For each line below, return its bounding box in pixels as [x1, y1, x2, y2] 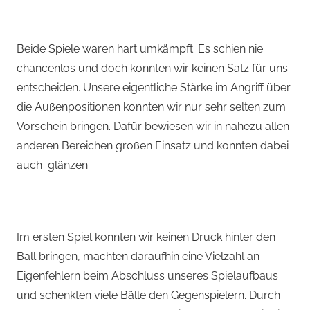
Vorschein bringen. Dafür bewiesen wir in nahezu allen [17, 120, 289, 134]
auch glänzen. [17, 158, 90, 172]
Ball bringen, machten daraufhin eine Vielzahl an [17, 250, 259, 264]
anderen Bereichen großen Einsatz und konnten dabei [17, 139, 289, 153]
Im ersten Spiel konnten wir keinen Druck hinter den [17, 230, 275, 244]
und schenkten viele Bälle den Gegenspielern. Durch [17, 289, 280, 302]
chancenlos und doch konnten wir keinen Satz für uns [17, 62, 288, 75]
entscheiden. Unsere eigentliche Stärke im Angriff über [17, 81, 291, 95]
